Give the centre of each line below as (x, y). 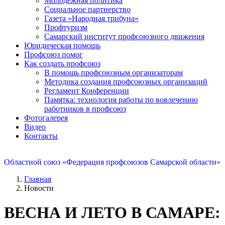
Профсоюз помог (53, 54)
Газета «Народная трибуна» (91, 18)
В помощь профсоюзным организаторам (114, 72)
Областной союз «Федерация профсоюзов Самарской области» (112, 162)
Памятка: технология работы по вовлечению (121, 99)
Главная (38, 179)
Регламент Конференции (87, 90)
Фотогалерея (46, 118)
